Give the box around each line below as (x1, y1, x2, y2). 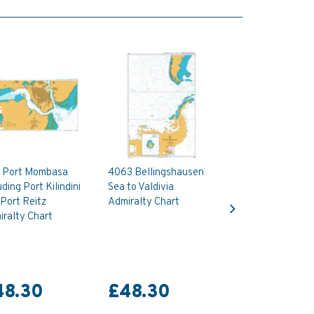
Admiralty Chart (108, 195, 180, 209)
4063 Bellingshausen (108, 165, 205, 179)
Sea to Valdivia (108, 180, 175, 194)
